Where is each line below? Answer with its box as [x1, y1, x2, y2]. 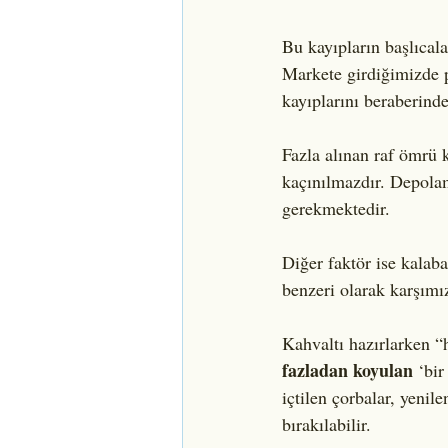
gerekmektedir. [282, 195, 390, 220]
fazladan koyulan [282, 356, 413, 383]
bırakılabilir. [282, 411, 371, 436]
